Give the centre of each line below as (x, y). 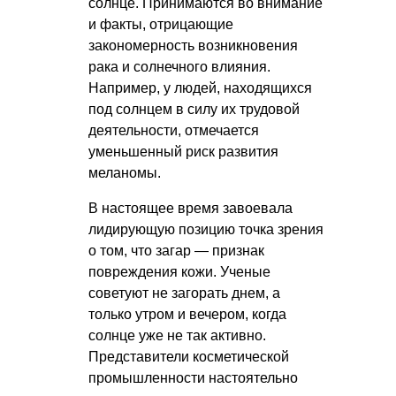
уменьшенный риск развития (183, 151)
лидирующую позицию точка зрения (206, 229)
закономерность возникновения (193, 45)
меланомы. (125, 172)
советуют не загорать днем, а (184, 293)
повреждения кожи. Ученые (179, 271)
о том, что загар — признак (176, 250)
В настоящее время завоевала (190, 208)
